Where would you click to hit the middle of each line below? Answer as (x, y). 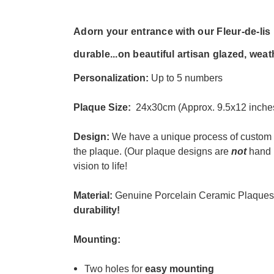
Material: (94, 195)
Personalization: (112, 78)
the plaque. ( (100, 151)
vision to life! (100, 166)
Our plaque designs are (179, 151)
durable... (96, 54)
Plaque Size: (103, 107)
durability (95, 210)
